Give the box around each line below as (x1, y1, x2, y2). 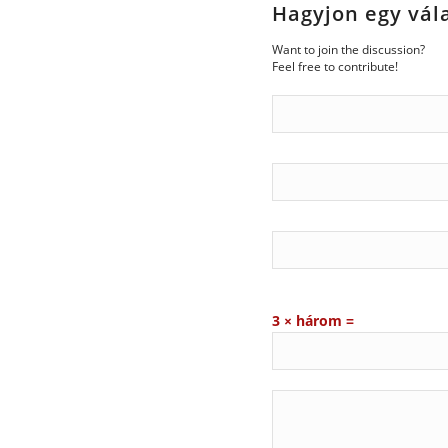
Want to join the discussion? (272, 40, 425, 57)
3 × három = (272, 310, 354, 330)
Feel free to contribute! (272, 57, 398, 74)
